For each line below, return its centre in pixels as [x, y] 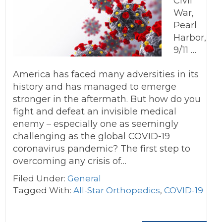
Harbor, [190, 38]
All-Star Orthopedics [117, 190]
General [84, 178]
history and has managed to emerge [95, 87]
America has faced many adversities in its [106, 74]
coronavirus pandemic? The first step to [102, 149]
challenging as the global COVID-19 [91, 136]
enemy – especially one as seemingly [96, 124]
